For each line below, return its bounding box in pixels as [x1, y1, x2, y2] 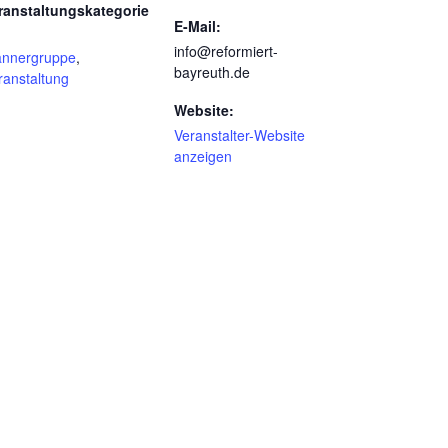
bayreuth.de [174, 62, 250, 82]
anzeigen [174, 146, 232, 166]
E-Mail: [174, 16, 221, 36]
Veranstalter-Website [174, 125, 305, 145]
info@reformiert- [174, 41, 278, 61]
